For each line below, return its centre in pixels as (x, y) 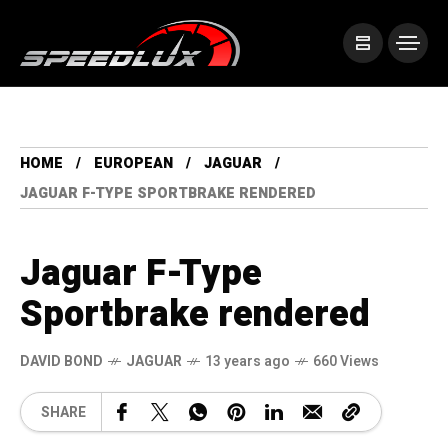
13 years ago (247, 362)
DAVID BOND (61, 362)
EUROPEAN (133, 164)
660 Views (346, 362)
